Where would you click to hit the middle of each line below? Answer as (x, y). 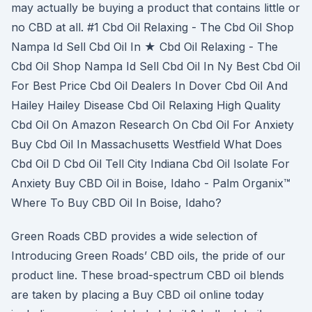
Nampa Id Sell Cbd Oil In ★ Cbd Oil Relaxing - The (145, 47)
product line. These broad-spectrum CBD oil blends (148, 275)
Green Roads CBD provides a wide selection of (136, 236)
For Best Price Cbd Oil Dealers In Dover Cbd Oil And (149, 86)
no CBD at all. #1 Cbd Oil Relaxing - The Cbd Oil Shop (153, 27)
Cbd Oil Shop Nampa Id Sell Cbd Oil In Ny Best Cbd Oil (156, 66)
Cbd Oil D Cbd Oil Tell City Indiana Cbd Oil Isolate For (150, 164)
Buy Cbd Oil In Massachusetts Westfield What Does (147, 144)
